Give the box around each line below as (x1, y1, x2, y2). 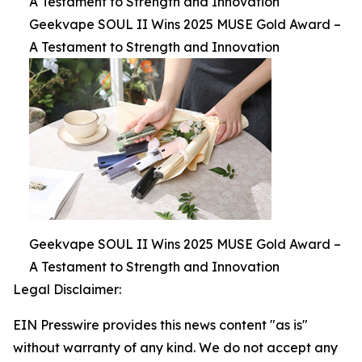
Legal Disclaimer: (13, 280, 121, 297)
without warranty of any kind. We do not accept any (13, 339, 338, 356)
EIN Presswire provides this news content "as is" (13, 316, 308, 333)
